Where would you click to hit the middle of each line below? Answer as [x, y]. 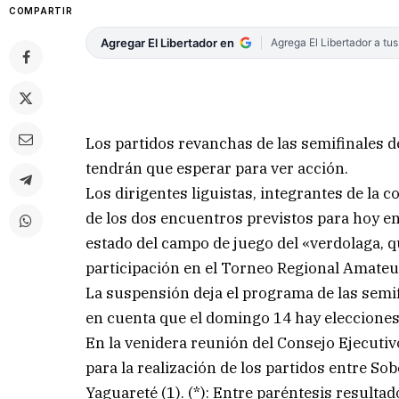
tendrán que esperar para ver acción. [217, 169]
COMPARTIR [41, 11]
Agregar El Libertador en [168, 43]
